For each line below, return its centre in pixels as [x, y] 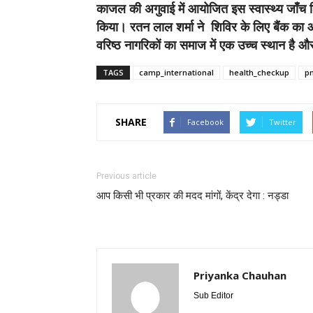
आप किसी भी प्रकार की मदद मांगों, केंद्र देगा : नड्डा [192, 195]
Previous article [126, 176]
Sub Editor [213, 295]
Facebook [205, 122]
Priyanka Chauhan [240, 275]
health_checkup [259, 72]
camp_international [176, 72]
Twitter [283, 122]
